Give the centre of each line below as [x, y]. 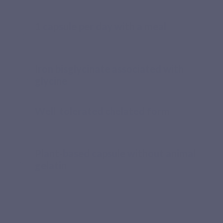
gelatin [51, 166]
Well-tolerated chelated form [103, 111]
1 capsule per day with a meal [101, 26]
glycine [51, 80]
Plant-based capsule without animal [115, 154]
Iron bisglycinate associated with [110, 68]
